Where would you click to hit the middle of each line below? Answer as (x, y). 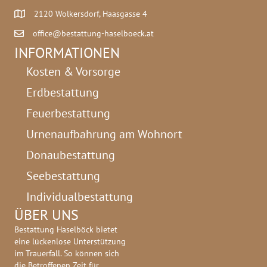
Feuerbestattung (68, 114)
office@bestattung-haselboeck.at (93, 34)
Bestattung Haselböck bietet (66, 230)
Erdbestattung (63, 93)
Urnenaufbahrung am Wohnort (104, 134)
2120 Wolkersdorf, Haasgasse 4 (91, 14)
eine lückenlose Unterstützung (70, 242)
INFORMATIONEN (67, 53)
